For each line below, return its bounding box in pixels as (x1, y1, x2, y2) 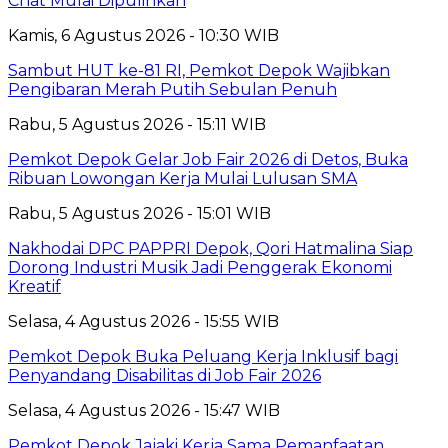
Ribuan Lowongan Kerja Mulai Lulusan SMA (8, 168, 357, 188)
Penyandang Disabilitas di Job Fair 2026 (8, 365, 321, 385)
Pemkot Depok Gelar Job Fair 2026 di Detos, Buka (8, 149, 408, 169)
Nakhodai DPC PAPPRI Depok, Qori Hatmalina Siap (8, 238, 413, 258)
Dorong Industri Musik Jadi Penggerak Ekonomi (8, 257, 392, 277)
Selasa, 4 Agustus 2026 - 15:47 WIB (8, 400, 280, 420)
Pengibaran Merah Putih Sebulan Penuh (8, 79, 337, 99)
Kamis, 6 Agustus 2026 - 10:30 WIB (8, 25, 279, 45)
